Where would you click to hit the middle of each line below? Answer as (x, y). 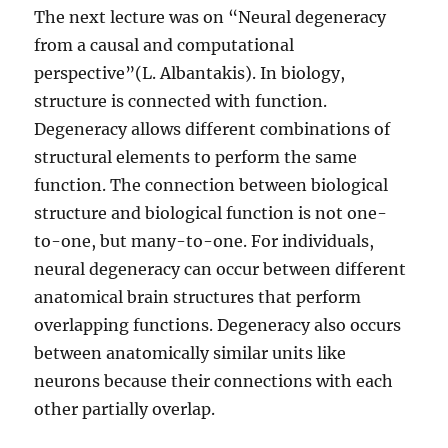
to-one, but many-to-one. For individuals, (204, 241)
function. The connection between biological (211, 185)
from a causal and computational (164, 45)
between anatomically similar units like (190, 353)
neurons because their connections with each (214, 381)
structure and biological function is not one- (211, 213)
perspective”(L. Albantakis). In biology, (190, 73)
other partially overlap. (125, 409)
